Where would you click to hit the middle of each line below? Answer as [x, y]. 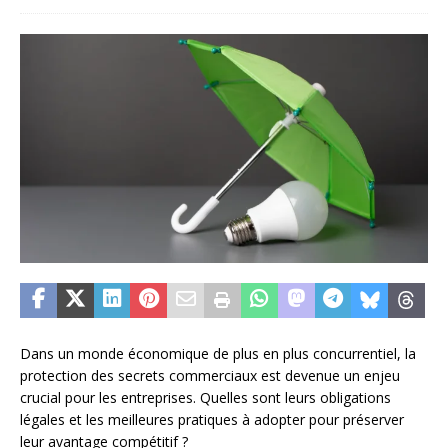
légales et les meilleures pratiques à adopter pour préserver [212, 420]
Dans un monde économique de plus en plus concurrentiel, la [218, 354]
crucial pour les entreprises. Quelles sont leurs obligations [205, 398]
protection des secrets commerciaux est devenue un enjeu [210, 376]
